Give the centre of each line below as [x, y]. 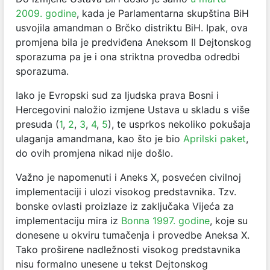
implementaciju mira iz [68, 220]
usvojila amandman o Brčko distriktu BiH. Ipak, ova [132, 27]
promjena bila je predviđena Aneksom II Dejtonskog [133, 42]
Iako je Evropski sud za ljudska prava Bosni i [117, 95]
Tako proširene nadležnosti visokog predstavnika [128, 249]
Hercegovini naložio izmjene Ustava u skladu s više [133, 109]
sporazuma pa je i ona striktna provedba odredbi [128, 56]
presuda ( [37, 124]
